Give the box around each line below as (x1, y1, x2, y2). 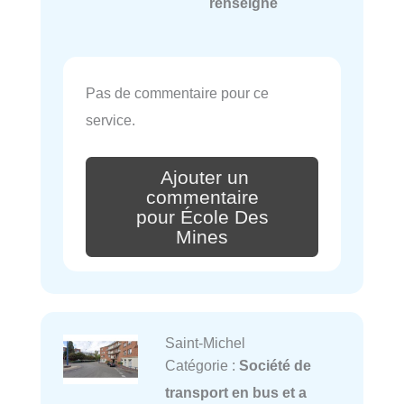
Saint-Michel (164, 335, 245, 352)
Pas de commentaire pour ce (86, 84, 269, 101)
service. (86, 111, 135, 128)
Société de (238, 357, 311, 374)
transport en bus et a (164, 384, 307, 401)
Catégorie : (164, 357, 239, 374)
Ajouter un (161, 166, 249, 188)
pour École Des (135, 206, 269, 228)
